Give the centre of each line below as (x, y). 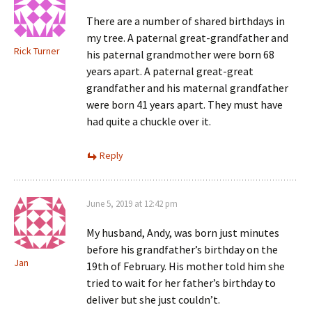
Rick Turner (37, 51)
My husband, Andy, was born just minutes (183, 233)
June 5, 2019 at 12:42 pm (132, 204)
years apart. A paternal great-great (170, 71)
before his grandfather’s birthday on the (182, 249)
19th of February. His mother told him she (186, 266)
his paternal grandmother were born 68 (180, 54)
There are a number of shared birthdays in (186, 21)
